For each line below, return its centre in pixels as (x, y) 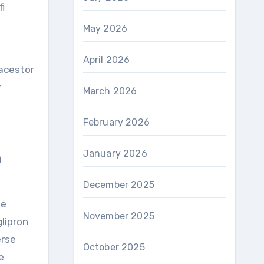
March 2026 (110, 91)
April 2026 (106, 60)
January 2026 (115, 154)
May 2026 (105, 29)
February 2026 (116, 122)
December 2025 (119, 185)
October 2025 (114, 247)
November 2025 (119, 216)
